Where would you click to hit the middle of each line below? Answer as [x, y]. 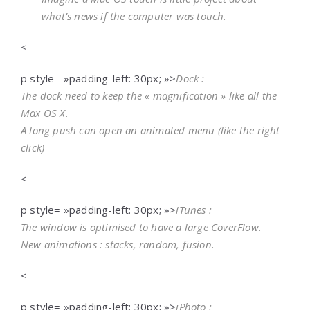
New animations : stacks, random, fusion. [118, 244]
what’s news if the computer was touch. [134, 16]
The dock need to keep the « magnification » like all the [149, 95]
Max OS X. [45, 113]
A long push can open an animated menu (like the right [151, 130]
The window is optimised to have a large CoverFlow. [141, 227]
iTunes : [194, 210]
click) [33, 147]
